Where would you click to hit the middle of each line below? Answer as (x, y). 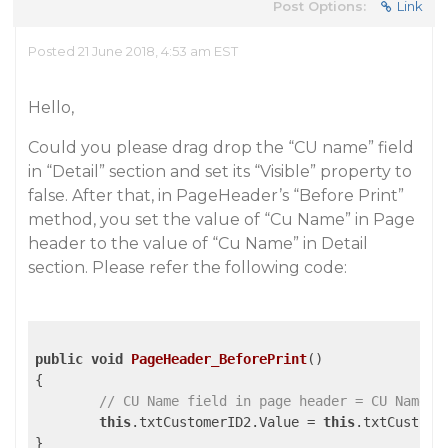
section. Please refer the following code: (187, 267)
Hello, (51, 107)
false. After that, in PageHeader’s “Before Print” (216, 195)
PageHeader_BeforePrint (219, 359)
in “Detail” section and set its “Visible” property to (220, 171)
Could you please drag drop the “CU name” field (221, 147)
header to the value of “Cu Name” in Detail (198, 243)
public (59, 359)
